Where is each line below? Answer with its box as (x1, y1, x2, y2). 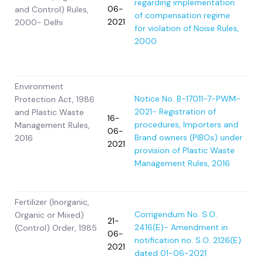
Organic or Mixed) (15, 210, 84, 221)
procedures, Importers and (134, 119, 238, 130)
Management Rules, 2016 (134, 158, 230, 169)
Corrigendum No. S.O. (134, 209, 217, 220)
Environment (15, 81, 63, 92)
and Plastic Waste (15, 107, 84, 118)
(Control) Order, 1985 (15, 222, 97, 234)
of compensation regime (134, 10, 230, 21)
